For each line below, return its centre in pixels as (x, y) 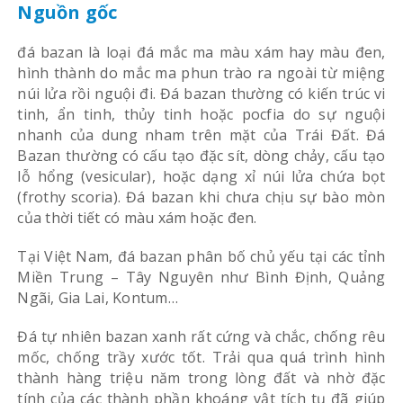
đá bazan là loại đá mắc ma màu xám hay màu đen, (201, 52)
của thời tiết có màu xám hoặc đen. (137, 217)
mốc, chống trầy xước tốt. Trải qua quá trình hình (201, 357)
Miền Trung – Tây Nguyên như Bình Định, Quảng (201, 277)
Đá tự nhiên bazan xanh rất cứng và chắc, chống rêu (201, 336)
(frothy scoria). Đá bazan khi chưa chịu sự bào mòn (201, 197)
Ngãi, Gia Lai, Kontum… (98, 297)
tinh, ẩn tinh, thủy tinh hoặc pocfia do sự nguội (201, 114)
